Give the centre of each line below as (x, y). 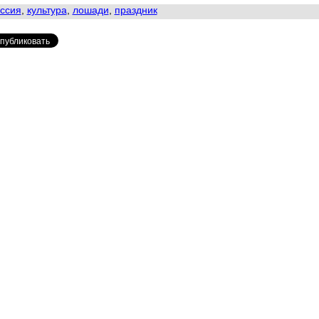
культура (47, 10)
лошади (90, 10)
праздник (136, 10)
